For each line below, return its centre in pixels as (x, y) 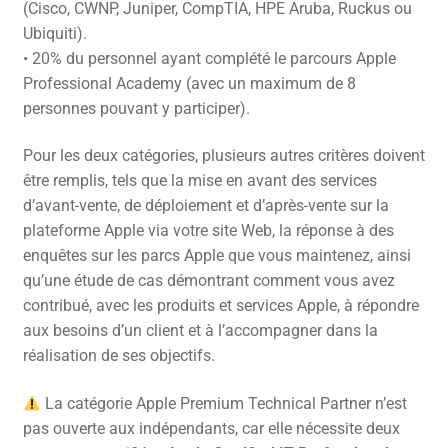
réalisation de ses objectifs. (118, 356)
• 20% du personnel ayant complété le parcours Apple (209, 58)
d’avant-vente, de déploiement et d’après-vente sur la (205, 206)
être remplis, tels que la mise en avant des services (199, 181)
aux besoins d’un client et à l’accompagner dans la (200, 331)
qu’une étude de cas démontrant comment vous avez (208, 281)
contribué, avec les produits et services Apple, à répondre (220, 306)
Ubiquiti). (54, 33)
